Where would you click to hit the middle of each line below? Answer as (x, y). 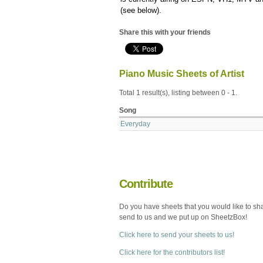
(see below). (141, 10)
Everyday (136, 124)
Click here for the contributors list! (172, 252)
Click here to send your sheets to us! (177, 235)
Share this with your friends (165, 32)
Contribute (146, 183)
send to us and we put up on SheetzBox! (183, 217)
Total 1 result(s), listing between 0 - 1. (178, 92)
